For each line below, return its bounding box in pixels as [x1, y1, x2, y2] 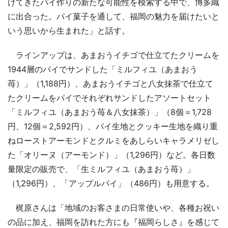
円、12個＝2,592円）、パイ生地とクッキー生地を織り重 [8, 121, 218, 131]
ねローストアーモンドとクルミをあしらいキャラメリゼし [8, 135, 219, 146]
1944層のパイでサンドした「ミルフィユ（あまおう [8, 64, 197, 74]
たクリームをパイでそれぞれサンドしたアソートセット [8, 92, 211, 103]
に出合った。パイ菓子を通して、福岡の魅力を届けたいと [8, 11, 219, 21]
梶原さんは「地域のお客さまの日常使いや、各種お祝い [8, 202, 219, 213]
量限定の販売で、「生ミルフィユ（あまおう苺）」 [8, 163, 195, 174]
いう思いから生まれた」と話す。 [8, 25, 130, 36]
